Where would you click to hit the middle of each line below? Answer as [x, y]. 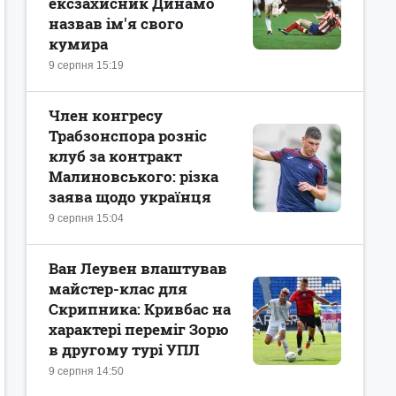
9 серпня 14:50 [86, 371]
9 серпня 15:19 [86, 65]
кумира [78, 44]
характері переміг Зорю [139, 329]
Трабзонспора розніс [128, 136]
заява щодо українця [130, 197]
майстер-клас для [118, 289]
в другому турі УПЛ [124, 350]
